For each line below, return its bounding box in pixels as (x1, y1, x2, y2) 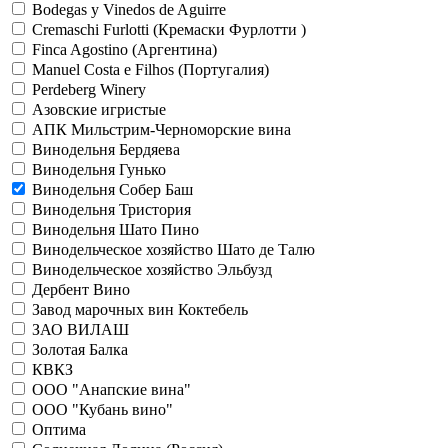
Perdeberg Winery (32, 80, 146, 98)
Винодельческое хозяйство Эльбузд (32, 260, 272, 278)
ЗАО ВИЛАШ (32, 320, 129, 338)
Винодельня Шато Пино (32, 220, 199, 238)
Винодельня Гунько (32, 160, 166, 178)
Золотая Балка (32, 340, 128, 358)
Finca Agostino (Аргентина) (32, 40, 217, 58)
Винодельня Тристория (32, 200, 191, 218)
